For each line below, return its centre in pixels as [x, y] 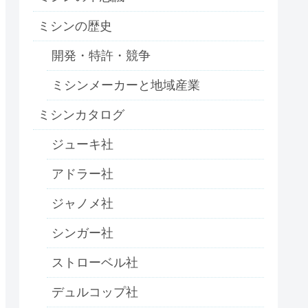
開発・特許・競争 [101, 56]
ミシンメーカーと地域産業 [126, 86]
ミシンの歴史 [75, 26]
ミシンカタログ [81, 115]
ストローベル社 [95, 263]
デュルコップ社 [95, 293]
